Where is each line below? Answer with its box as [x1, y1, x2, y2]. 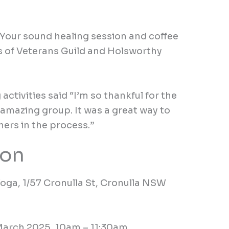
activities [3, 89, 49, 101]
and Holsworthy [85, 45, 163, 57]
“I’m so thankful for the [70, 89, 177, 101]
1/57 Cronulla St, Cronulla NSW [22, 177, 167, 189]
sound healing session [23, 31, 127, 42]
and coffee [129, 31, 179, 42]
